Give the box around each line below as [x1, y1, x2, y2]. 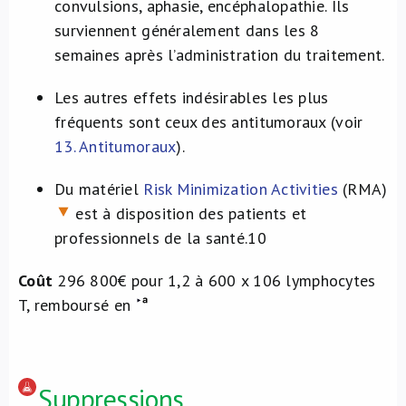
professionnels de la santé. [54, 227, 248, 248]
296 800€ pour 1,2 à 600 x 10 [57, 270, 272, 291]
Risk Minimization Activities [143, 179, 338, 199]
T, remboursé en [18, 295, 136, 315]
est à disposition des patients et [71, 203, 307, 224]
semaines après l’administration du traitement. [54, 44, 385, 65]
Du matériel [54, 179, 144, 199]
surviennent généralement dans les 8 [54, 20, 320, 41]
